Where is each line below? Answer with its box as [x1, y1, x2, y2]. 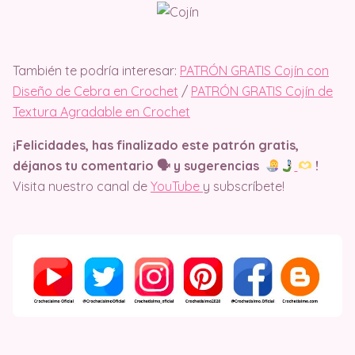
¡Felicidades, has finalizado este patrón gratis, [13, 137, 299, 154]
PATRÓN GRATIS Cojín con [180, 63, 329, 79]
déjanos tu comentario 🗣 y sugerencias [13, 158, 265, 174]
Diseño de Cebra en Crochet [13, 83, 178, 100]
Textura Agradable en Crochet [13, 104, 190, 120]
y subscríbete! [203, 178, 284, 195]
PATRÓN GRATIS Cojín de [191, 83, 333, 100]
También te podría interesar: [13, 63, 180, 79]
